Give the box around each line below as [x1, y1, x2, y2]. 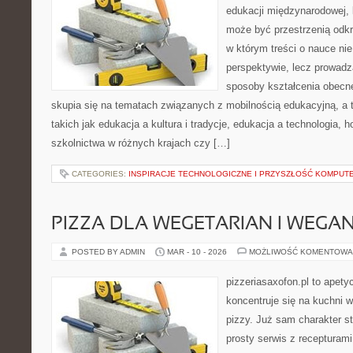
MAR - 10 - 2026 [167, 247, 227, 256]
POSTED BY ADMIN [72, 247, 147, 256]
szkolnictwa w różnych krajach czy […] [51, 137, 230, 149]
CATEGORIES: [72, 169, 128, 178]
